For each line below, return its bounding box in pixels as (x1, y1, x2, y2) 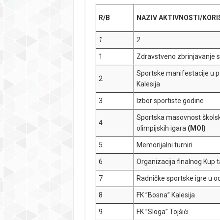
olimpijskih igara (137, 124, 188, 132)
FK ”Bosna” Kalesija (137, 191, 195, 199)
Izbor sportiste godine (137, 97, 204, 105)
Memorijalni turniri (137, 141, 193, 149)
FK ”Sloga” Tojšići (137, 208, 189, 216)
